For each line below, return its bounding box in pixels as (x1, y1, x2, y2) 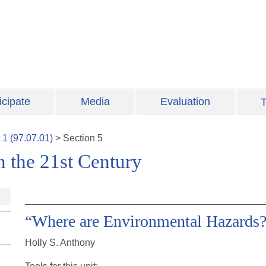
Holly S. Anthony (25, 237, 95, 248)
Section (63, 133, 97, 144)
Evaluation (160, 96, 211, 108)
